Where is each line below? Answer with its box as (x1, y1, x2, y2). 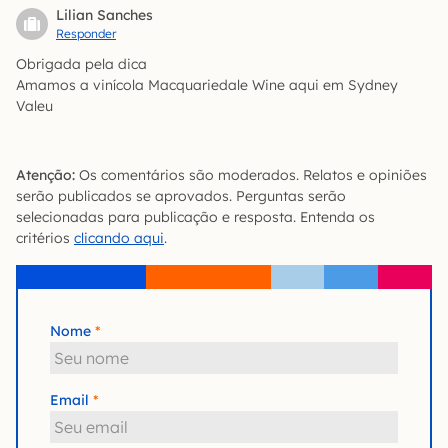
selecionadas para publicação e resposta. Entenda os (16, 207, 375, 226)
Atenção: (16, 165, 75, 184)
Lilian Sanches (56, 5, 153, 24)
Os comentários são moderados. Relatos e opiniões (75, 165, 427, 184)
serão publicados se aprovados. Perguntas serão (16, 186, 346, 205)
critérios (16, 228, 74, 247)
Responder (56, 25, 116, 41)
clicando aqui (74, 228, 164, 247)
